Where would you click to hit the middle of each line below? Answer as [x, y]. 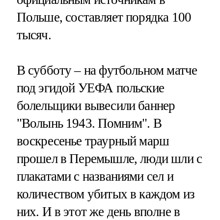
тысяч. [34, 35]
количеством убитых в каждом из [106, 194]
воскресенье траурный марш [93, 141]
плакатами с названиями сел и [95, 176]
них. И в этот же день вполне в [98, 211]
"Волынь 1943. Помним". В [89, 123]
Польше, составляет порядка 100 [104, 17]
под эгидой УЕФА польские [90, 88]
